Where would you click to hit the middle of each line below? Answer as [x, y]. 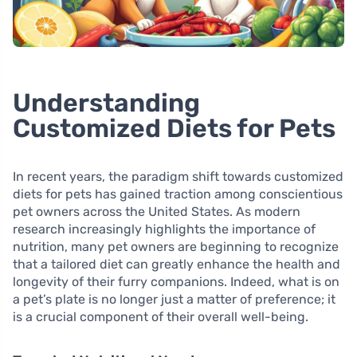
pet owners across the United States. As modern [157, 212]
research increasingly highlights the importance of [164, 229]
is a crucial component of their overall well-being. [161, 317]
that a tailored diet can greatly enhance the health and [177, 265]
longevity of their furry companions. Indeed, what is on [176, 282]
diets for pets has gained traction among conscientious [178, 194]
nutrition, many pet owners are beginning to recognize [176, 247]
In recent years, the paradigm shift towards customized [178, 177]
